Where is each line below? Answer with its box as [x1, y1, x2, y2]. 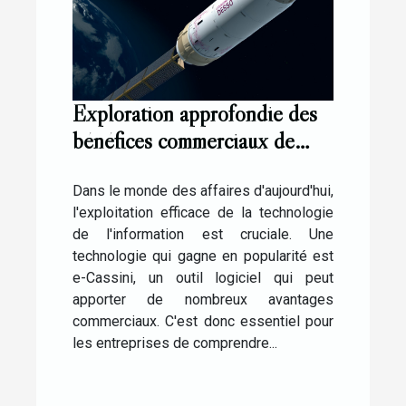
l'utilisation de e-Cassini [72, 154, 277, 183]
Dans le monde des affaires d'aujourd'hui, [72, 182, 333, 200]
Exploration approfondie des [72, 100, 317, 129]
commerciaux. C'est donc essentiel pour [72, 313, 333, 331]
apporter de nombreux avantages [72, 291, 333, 309]
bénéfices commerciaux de [72, 127, 295, 156]
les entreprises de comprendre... [72, 334, 277, 353]
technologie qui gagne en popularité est [72, 247, 333, 266]
